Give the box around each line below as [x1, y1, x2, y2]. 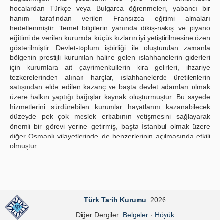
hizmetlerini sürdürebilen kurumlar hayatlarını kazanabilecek [10, 103, 210, 110]
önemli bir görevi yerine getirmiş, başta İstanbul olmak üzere [10, 122, 210, 130]
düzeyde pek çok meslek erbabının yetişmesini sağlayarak [10, 112, 210, 120]
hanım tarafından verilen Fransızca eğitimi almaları [10, 14, 210, 22]
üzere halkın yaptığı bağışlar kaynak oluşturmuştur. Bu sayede [10, 93, 210, 101]
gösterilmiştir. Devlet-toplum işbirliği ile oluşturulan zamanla [10, 44, 210, 52]
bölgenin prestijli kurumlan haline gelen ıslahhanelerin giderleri [10, 54, 210, 61]
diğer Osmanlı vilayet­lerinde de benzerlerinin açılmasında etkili [10, 132, 210, 140]
